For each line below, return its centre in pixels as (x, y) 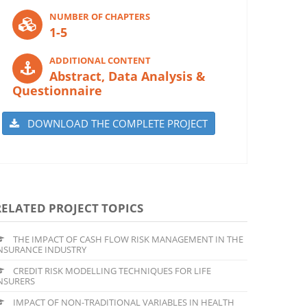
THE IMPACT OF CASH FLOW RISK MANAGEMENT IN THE (127, 239)
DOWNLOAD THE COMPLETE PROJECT (113, 123)
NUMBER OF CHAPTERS (100, 16)
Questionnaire (57, 90)
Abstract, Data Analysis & (127, 76)
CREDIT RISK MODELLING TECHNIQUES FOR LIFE (111, 270)
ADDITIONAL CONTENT (100, 60)
